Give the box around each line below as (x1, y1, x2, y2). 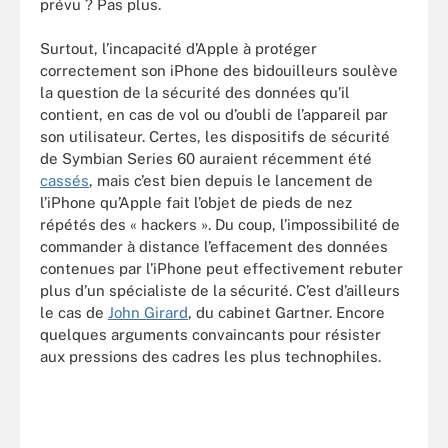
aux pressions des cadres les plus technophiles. (40, 348, 381, 365)
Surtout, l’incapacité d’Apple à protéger (40, 40, 317, 57)
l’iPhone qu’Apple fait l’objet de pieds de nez (40, 194, 352, 211)
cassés (40, 172, 89, 189)
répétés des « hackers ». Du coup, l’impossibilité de (40, 216, 400, 233)
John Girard (108, 304, 188, 321)
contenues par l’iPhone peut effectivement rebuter (40, 260, 403, 277)
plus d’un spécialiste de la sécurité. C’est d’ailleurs (40, 282, 400, 299)
